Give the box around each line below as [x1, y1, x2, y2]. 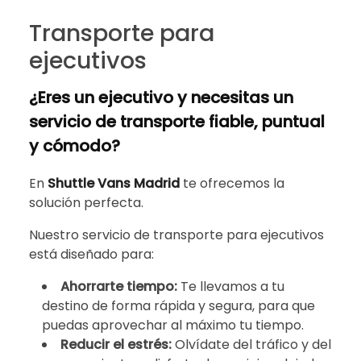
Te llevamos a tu [180, 276, 284, 296]
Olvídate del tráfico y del [175, 334, 331, 354]
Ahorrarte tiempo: [60, 276, 180, 296]
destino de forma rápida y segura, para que [42, 296, 315, 315]
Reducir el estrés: [60, 334, 175, 354]
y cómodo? [29, 134, 120, 157]
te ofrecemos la [180, 173, 284, 193]
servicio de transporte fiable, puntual [29, 110, 325, 133]
